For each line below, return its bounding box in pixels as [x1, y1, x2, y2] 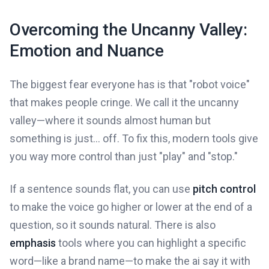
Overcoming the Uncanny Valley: [10, 20, 247, 40]
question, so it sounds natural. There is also [10, 219, 216, 232]
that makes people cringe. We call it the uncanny [10, 96, 239, 109]
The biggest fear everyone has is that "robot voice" [10, 78, 250, 91]
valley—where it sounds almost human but [10, 114, 211, 127]
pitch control [193, 183, 256, 196]
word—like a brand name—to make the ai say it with [10, 255, 250, 268]
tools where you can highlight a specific [56, 237, 246, 250]
